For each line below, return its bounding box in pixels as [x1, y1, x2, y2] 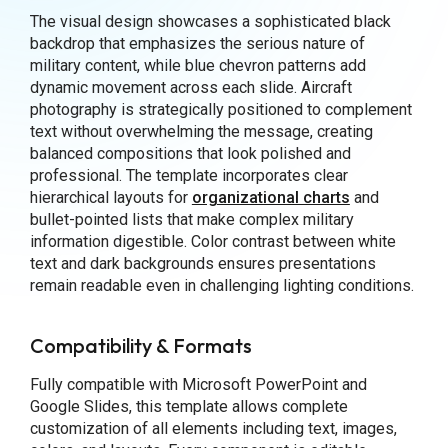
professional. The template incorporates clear [29, 166, 348, 186]
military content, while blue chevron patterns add [29, 56, 366, 76]
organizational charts [191, 188, 350, 208]
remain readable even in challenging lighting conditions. [29, 276, 414, 296]
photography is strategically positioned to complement [29, 100, 412, 120]
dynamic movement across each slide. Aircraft [29, 78, 352, 98]
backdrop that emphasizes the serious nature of [29, 34, 365, 54]
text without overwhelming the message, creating [29, 122, 373, 142]
